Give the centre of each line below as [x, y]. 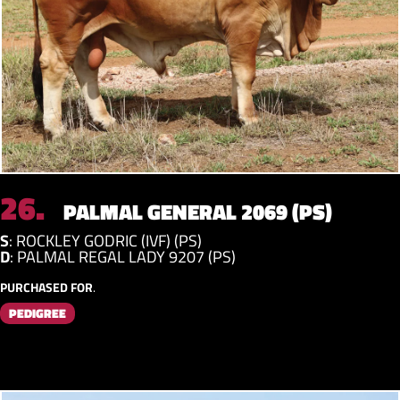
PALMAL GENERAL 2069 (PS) [196, 211]
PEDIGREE [37, 312]
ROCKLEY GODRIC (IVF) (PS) [109, 240]
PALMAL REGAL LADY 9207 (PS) [126, 256]
